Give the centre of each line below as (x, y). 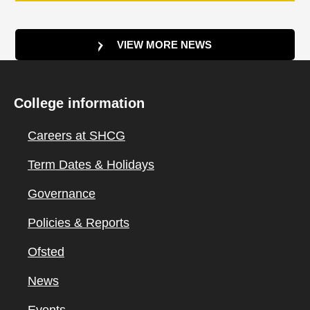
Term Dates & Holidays (91, 165)
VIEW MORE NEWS (165, 45)
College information (79, 103)
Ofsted (46, 252)
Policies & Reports (79, 223)
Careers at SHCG (76, 136)
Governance (62, 194)
